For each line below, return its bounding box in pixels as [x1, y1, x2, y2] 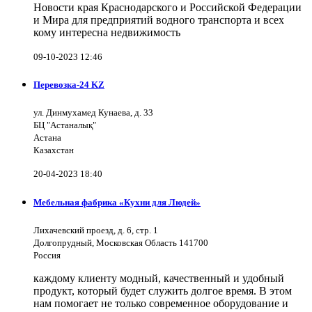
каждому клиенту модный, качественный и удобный [33, 272, 284, 284]
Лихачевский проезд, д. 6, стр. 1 [33, 224, 158, 235]
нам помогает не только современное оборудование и [33, 297, 288, 309]
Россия [33, 249, 61, 260]
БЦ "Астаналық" [33, 120, 96, 131]
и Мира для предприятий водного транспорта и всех [33, 14, 284, 26]
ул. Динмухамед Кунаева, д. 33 [33, 107, 153, 118]
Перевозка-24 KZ [33, 79, 104, 91]
